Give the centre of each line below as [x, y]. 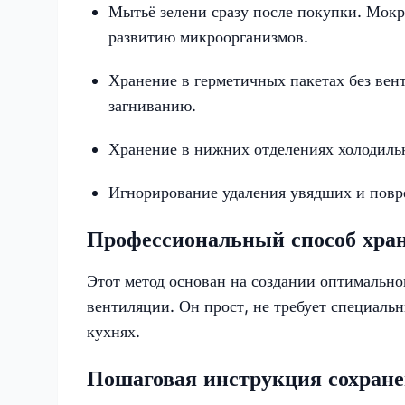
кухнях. [113, 331]
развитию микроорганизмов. [208, 36]
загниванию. [152, 105]
